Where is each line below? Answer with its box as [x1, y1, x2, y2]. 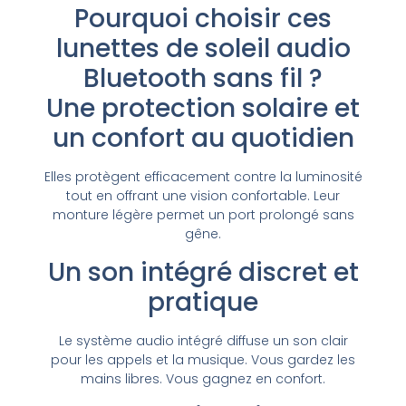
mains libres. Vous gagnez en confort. [81, 369, 325, 388]
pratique [148, 284, 258, 320]
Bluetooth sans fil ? [83, 61, 323, 97]
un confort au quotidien [52, 121, 354, 157]
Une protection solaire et [46, 91, 360, 127]
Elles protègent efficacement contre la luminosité [43, 168, 362, 187]
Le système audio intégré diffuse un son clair [58, 331, 348, 350]
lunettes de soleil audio [55, 31, 351, 67]
